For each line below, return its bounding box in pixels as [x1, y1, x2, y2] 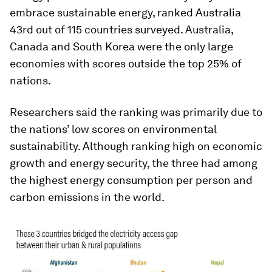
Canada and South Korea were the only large [10, 39, 233, 53]
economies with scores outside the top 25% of [10, 56, 242, 70]
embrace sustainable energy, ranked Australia [10, 5, 241, 19]
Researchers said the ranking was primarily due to [10, 105, 262, 118]
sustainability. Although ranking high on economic [10, 139, 262, 152]
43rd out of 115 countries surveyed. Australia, [10, 22, 233, 36]
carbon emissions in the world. [10, 190, 165, 203]
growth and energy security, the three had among [10, 156, 257, 169]
